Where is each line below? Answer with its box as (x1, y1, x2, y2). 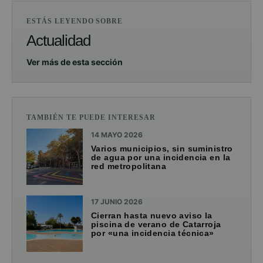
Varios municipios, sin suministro (91, 144, 233, 154)
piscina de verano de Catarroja (91, 220, 221, 230)
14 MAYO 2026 (91, 130, 143, 140)
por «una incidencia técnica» (91, 228, 214, 238)
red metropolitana (91, 161, 167, 171)
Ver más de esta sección (26, 57, 123, 68)
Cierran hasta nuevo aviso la (91, 211, 213, 221)
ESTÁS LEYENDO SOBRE (26, 17, 123, 26)
